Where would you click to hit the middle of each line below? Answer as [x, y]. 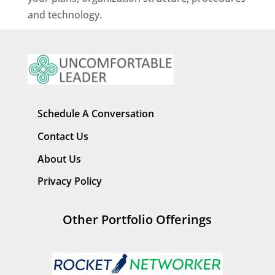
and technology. [64, 15]
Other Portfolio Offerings [137, 219]
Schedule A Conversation [95, 114]
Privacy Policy [69, 181]
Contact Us [63, 136]
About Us [59, 159]
